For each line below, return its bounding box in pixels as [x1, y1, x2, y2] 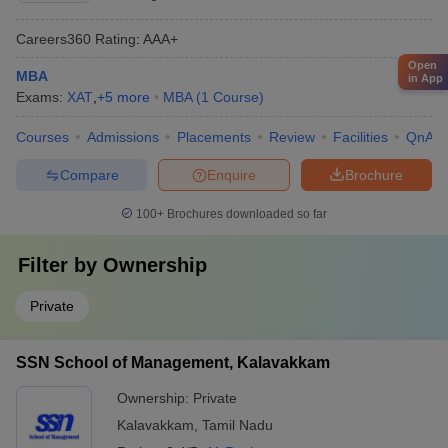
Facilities [333, 129, 388, 145]
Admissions [87, 129, 159, 145]
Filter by [18, 254, 103, 276]
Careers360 [16, 30, 91, 47]
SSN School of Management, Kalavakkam [16, 354, 330, 371]
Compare [59, 166, 119, 183]
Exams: [16, 89, 67, 105]
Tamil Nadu [202, 417, 273, 433]
